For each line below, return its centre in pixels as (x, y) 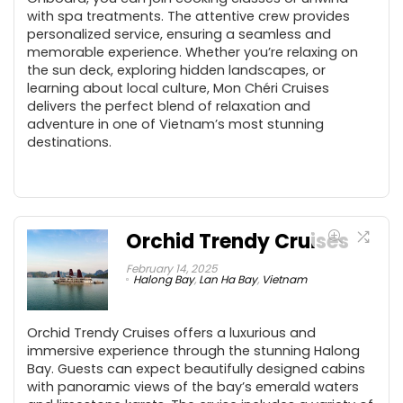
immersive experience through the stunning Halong (193, 350)
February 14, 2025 (172, 268)
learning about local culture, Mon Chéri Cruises (178, 88)
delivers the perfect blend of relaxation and (169, 106)
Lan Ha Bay (228, 279)
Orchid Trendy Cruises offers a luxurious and (171, 332)
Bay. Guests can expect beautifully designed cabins (196, 368)
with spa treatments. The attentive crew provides (188, 16)
